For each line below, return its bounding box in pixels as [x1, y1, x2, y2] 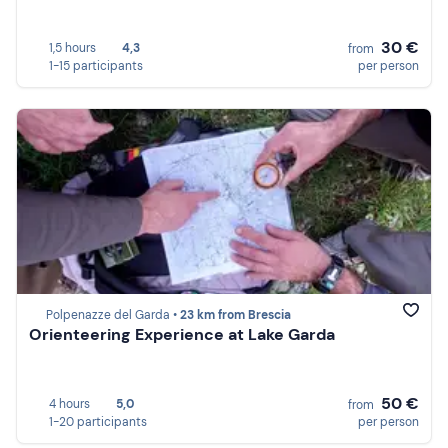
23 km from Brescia [180, 307, 291, 324]
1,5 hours [49, 39, 96, 56]
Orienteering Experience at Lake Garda [29, 324, 335, 346]
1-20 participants [49, 413, 147, 430]
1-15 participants [49, 57, 143, 74]
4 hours [49, 395, 90, 412]
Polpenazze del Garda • [46, 307, 180, 324]
